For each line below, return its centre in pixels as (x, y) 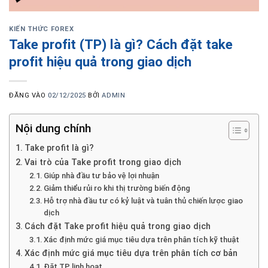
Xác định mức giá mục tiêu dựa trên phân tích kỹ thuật (143, 240)
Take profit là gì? (59, 148)
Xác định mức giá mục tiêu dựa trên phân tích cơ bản (131, 254)
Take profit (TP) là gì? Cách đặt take (121, 45)
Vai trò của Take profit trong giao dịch (103, 163)
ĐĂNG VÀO (29, 96)
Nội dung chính (53, 129)
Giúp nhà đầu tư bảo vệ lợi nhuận (102, 176)
